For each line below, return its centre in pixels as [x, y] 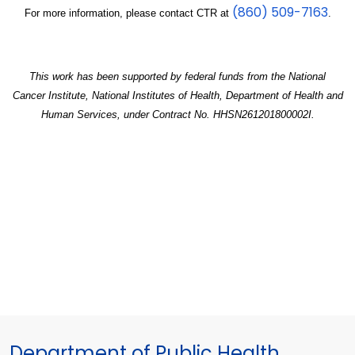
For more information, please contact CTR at [128, 13]
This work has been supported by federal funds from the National [177, 76]
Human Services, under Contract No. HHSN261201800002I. [177, 114]
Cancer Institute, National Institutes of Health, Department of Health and [177, 95]
